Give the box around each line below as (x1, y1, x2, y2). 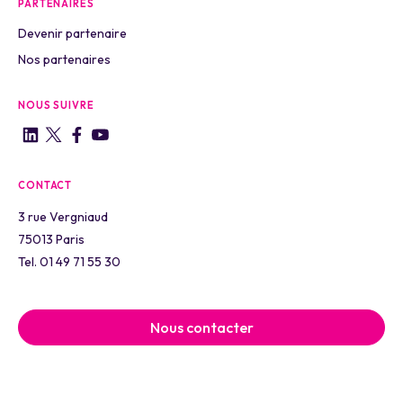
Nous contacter (149, 318, 254, 336)
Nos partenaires (18, 50, 111, 67)
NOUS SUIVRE (18, 98, 94, 112)
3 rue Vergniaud (18, 208, 108, 225)
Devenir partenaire (18, 24, 127, 41)
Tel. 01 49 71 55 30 (18, 253, 121, 270)
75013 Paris (18, 230, 85, 247)
